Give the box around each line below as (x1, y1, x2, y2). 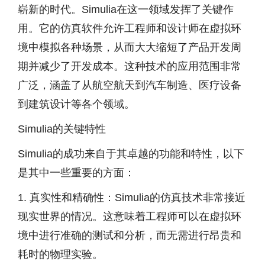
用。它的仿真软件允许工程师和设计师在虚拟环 (18, 22, 241, 34)
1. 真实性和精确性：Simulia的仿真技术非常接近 (18, 192, 245, 203)
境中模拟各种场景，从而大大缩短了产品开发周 (18, 41, 241, 53)
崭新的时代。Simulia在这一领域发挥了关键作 (18, 4, 234, 15)
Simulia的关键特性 (18, 123, 106, 135)
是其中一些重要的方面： (18, 167, 135, 179)
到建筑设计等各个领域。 (18, 98, 135, 110)
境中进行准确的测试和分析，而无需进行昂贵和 (18, 230, 241, 241)
